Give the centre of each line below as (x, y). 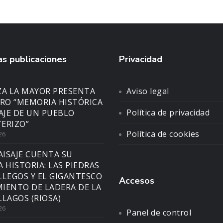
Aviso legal (148, 91)
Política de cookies (163, 134)
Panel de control (159, 213)
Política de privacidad (168, 113)
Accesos (137, 181)
